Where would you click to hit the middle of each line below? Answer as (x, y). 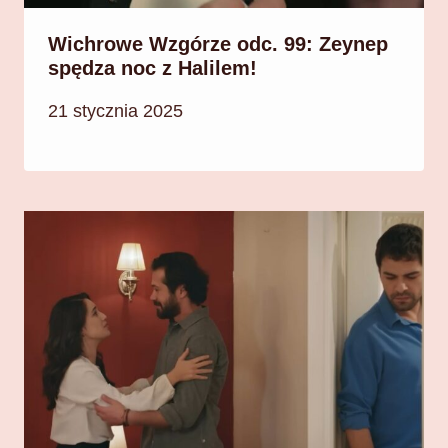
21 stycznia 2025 (115, 111)
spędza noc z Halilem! (152, 67)
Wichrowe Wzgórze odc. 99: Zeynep (218, 43)
